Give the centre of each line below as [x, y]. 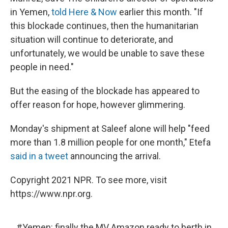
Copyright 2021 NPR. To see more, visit [89, 180]
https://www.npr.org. [51, 194]
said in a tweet [39, 156]
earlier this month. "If [160, 12]
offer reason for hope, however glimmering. [98, 105]
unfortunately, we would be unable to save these [107, 53]
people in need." [42, 67]
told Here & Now [84, 12]
